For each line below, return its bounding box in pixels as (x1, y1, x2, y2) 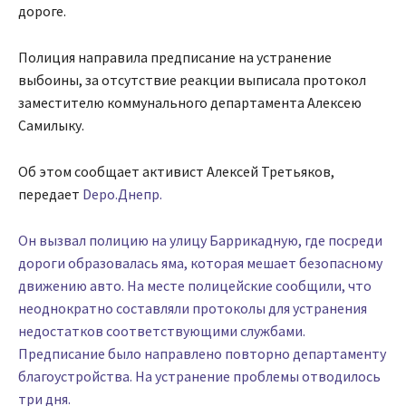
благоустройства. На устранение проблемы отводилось (18, 366, 381, 385)
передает (18, 184, 82, 203)
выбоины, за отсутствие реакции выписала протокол (18, 70, 366, 89)
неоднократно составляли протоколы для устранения (18, 298, 367, 317)
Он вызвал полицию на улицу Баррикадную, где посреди (18, 230, 382, 249)
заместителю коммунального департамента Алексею (18, 92, 362, 111)
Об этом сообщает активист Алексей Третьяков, (18, 161, 334, 180)
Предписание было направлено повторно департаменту (18, 343, 386, 362)
